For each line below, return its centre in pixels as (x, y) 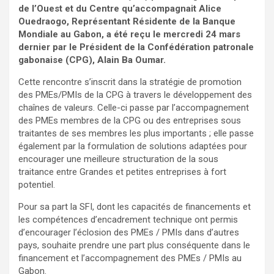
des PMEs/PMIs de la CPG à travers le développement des (135, 95)
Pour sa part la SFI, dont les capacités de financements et (135, 207)
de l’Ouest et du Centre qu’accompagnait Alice (120, 9)
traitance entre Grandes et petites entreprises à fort (122, 172)
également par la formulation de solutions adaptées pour (133, 146)
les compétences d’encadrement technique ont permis (128, 220)
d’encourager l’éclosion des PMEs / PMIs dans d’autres (129, 233)
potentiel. (37, 185)
